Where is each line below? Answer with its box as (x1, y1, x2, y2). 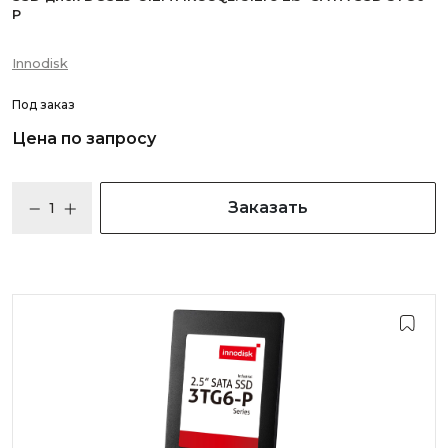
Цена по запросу (12, 129, 156, 148)
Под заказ (12, 97, 75, 112)
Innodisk (12, 55, 68, 71)
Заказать (228, 198, 308, 217)
